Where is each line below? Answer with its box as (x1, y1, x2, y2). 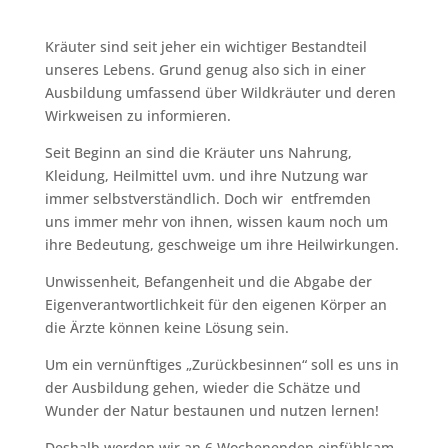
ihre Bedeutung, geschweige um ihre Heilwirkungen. (44, 235, 399, 254)
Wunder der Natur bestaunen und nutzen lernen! (44, 401, 379, 420)
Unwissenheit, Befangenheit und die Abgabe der (44, 272, 372, 291)
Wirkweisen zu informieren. (44, 106, 231, 125)
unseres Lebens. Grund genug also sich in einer (44, 60, 366, 79)
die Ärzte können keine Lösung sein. (44, 318, 289, 337)
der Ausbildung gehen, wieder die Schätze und (44, 378, 361, 397)
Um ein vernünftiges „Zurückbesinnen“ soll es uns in (44, 355, 399, 374)
